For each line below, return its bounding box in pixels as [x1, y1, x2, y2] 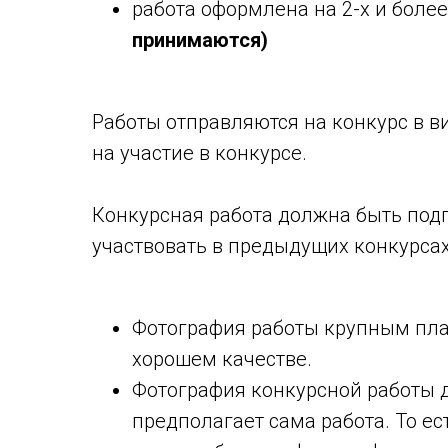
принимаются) [132, 28, 268, 52]
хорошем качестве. [132, 347, 312, 371]
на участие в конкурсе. [92, 141, 307, 165]
